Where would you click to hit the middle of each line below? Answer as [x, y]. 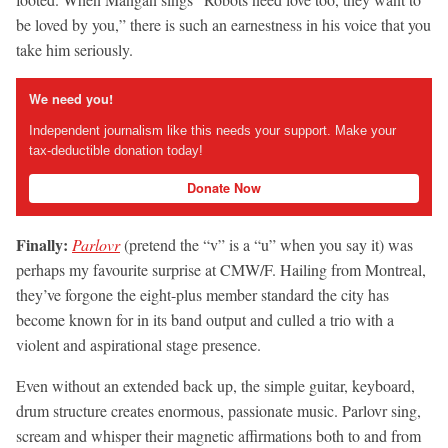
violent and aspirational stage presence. [138, 345]
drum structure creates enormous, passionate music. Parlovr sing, [218, 411]
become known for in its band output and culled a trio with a [205, 320]
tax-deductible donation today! [115, 150]
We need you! [70, 98]
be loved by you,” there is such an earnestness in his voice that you [223, 25]
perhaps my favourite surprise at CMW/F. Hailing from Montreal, [221, 270]
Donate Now [224, 187]
